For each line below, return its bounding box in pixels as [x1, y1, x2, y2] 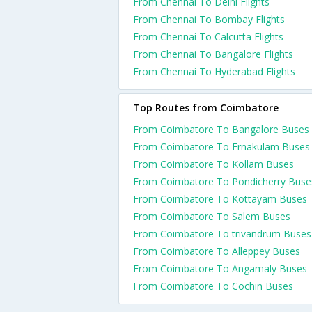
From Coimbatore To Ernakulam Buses [133, 140, 310, 153]
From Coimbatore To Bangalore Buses [133, 123, 309, 136]
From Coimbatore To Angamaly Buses [133, 262, 307, 275]
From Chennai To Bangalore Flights [133, 47, 293, 61]
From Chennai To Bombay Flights [133, 13, 285, 26]
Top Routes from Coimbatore [133, 101, 279, 114]
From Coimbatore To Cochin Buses [133, 279, 293, 292]
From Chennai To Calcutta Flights [133, 30, 283, 43]
